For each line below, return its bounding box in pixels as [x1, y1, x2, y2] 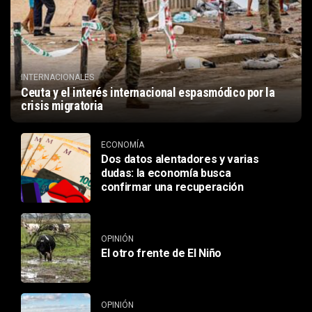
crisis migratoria [21, 97, 103, 113]
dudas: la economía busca [101, 166, 231, 180]
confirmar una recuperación [101, 180, 244, 194]
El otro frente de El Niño [101, 247, 221, 260]
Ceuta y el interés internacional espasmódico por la [21, 84, 275, 100]
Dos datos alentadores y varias [101, 153, 259, 166]
